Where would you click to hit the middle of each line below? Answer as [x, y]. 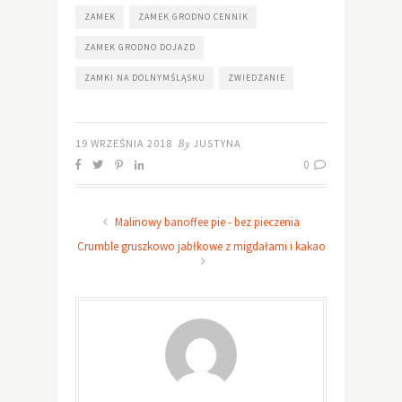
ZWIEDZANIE [257, 77]
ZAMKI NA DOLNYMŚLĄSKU [145, 77]
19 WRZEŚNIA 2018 [124, 143]
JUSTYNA [217, 143]
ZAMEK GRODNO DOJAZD [140, 47]
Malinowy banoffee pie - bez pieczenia [206, 222]
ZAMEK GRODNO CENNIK [193, 16]
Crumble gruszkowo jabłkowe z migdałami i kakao [201, 246]
